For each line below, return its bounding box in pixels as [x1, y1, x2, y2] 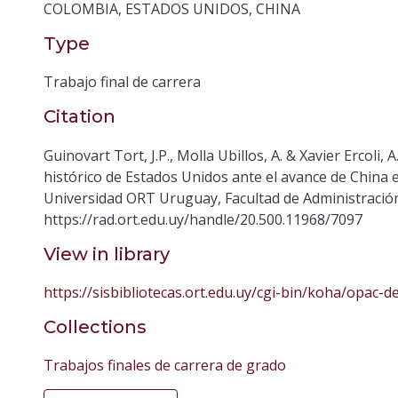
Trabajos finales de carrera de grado [44, 354, 286, 375]
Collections [44, 315, 147, 338]
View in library [44, 243, 170, 265]
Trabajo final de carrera [44, 72, 201, 92]
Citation [44, 106, 115, 128]
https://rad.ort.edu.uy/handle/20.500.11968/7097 [44, 209, 362, 229]
